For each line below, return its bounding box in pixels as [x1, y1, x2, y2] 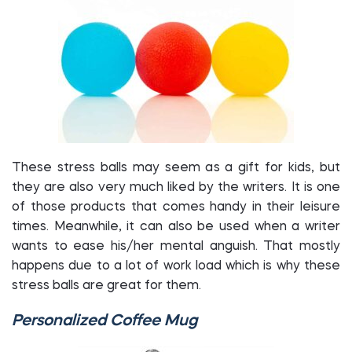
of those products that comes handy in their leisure [12, 201, 340, 214]
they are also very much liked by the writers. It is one [12, 181, 340, 194]
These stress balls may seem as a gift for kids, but [12, 162, 340, 174]
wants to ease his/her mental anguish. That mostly [12, 240, 340, 253]
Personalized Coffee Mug [12, 313, 197, 329]
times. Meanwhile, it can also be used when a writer [12, 221, 340, 233]
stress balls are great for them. [12, 280, 204, 292]
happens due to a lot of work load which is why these [12, 260, 340, 273]
